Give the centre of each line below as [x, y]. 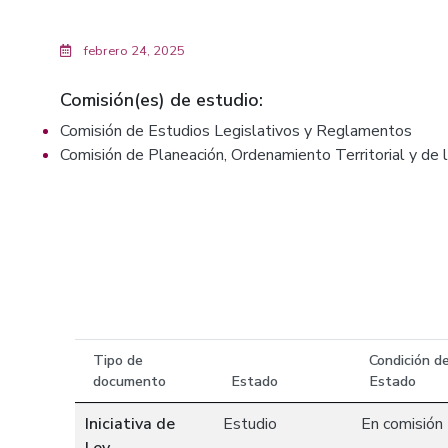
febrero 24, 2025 [133, 51]
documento [129, 381]
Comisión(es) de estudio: [161, 100]
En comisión [402, 424]
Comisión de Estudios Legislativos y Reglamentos [236, 131]
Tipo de [118, 360]
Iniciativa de [130, 424]
